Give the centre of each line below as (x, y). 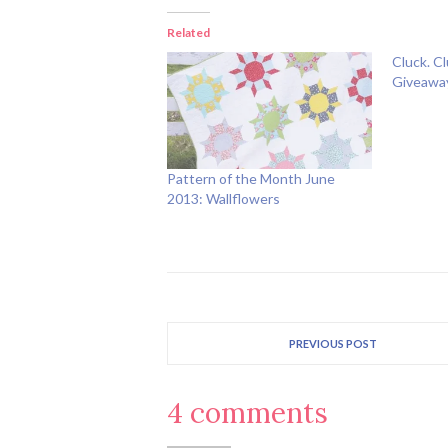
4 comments (247, 412)
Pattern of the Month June (251, 178)
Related (188, 32)
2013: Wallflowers (223, 198)
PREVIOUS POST (332, 343)
